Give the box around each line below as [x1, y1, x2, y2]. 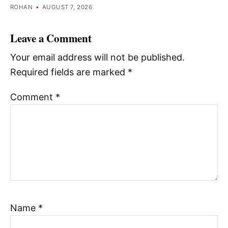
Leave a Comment [10, 30, 92, 46]
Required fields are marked [10, 66, 128, 77]
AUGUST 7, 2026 [42, 4, 93, 11]
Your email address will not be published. [10, 51, 185, 63]
